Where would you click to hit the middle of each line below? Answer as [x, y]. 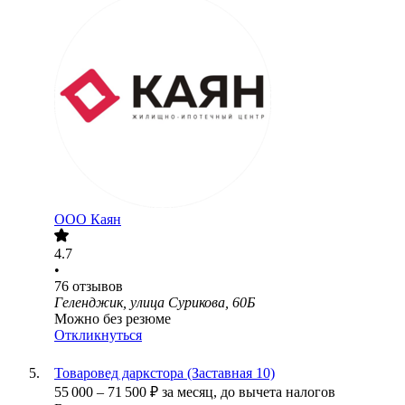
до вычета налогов [278, 392]
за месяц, [191, 392]
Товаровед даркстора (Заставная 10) [165, 373]
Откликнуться [98, 335]
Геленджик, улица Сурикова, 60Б [155, 303]
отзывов [98, 287]
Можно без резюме [113, 319]
